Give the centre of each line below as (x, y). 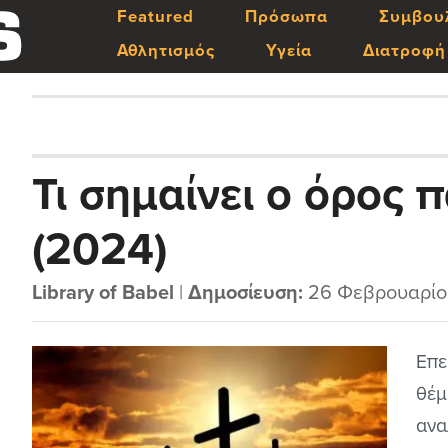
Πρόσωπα (286, 17)
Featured (155, 17)
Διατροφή (404, 51)
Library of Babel (103, 293)
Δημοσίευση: (246, 293)
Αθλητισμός (165, 51)
